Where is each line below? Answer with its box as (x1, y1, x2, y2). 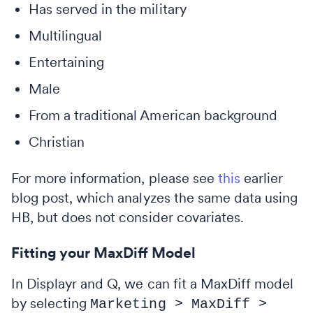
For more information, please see (11, 169, 218, 187)
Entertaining (29, 53, 105, 71)
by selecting (11, 294, 91, 312)
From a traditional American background (29, 106, 277, 124)
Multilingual (29, 27, 103, 44)
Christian (29, 133, 85, 150)
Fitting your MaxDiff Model (11, 243, 196, 261)
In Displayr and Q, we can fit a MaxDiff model (11, 275, 294, 292)
